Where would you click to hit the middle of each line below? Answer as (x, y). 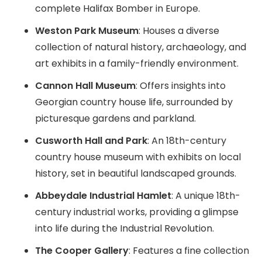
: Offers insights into (181, 85)
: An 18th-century (187, 140)
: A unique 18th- (206, 195)
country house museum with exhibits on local (138, 157)
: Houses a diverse (179, 30)
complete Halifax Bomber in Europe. (118, 8)
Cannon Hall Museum (85, 85)
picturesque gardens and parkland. (116, 118)
